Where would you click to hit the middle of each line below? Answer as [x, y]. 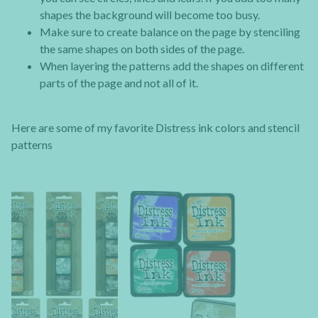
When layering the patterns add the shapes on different [172, 66]
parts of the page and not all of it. [119, 83]
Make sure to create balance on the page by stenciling [170, 32]
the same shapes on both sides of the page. [142, 49]
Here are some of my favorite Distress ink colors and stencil [155, 127]
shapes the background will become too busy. [150, 15]
